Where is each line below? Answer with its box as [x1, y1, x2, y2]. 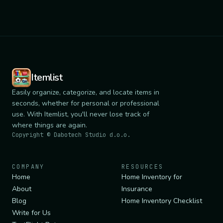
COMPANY [12, 163, 45, 171]
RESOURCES [121, 163, 164, 171]
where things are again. [12, 120, 87, 130]
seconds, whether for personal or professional [12, 99, 159, 109]
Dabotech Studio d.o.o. [54, 131, 130, 139]
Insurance [121, 184, 152, 194]
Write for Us [12, 208, 51, 218]
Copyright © [12, 131, 54, 139]
